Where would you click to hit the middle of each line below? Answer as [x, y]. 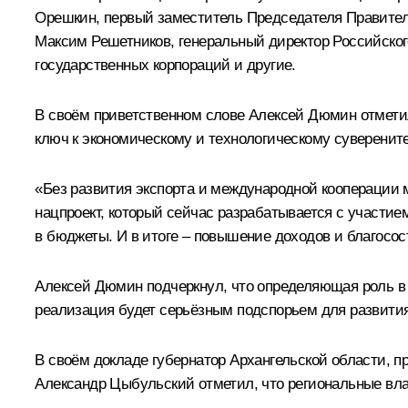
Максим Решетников [103, 41]
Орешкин [66, 17]
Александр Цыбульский [115, 383]
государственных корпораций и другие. [165, 65]
